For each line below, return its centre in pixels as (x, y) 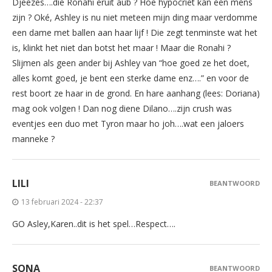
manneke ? (33, 139)
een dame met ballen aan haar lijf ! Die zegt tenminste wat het (135, 33)
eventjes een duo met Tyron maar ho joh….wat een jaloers (128, 124)
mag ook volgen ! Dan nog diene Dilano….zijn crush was (122, 109)
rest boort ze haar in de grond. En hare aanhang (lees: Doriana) (136, 93)
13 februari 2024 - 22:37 (62, 202)
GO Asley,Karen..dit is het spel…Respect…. (94, 224)
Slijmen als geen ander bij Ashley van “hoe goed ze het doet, (131, 63)
